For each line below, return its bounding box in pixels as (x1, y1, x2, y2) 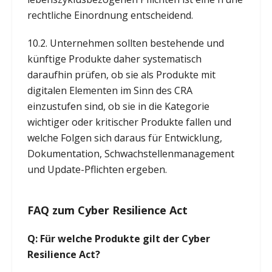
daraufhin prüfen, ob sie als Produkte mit (27, 67, 216, 81)
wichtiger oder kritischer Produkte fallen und (27, 115, 231, 129)
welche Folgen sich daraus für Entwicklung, (27, 131, 222, 144)
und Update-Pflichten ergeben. (27, 162, 167, 176)
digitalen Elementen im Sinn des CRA (27, 83, 192, 97)
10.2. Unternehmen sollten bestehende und (27, 36, 224, 50)
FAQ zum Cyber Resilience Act (27, 202, 188, 217)
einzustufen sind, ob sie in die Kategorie (27, 99, 209, 113)
